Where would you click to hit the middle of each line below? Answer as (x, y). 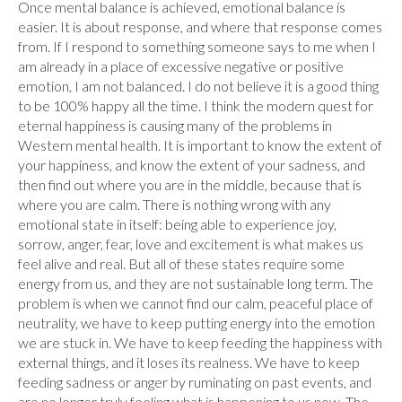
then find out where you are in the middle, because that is (190, 185)
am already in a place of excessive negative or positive (181, 66)
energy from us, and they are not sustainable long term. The (196, 284)
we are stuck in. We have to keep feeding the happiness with (200, 343)
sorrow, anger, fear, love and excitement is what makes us (191, 244)
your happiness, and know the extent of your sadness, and (192, 165)
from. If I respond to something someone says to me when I (197, 47)
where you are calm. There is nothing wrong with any (175, 205)
